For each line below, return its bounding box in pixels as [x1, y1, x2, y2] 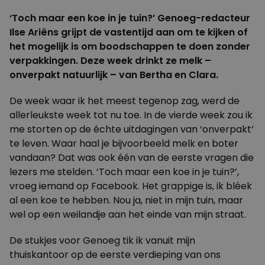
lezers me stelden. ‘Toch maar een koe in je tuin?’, [9, 165, 239, 179]
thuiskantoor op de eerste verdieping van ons [9, 248, 221, 261]
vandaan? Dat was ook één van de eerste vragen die [9, 151, 254, 164]
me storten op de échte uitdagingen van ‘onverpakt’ [9, 122, 254, 136]
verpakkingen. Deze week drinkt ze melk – [9, 54, 211, 67]
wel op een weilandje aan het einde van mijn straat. [9, 208, 246, 221]
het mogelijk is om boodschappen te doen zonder [9, 40, 250, 53]
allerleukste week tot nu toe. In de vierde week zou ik [9, 108, 253, 122]
